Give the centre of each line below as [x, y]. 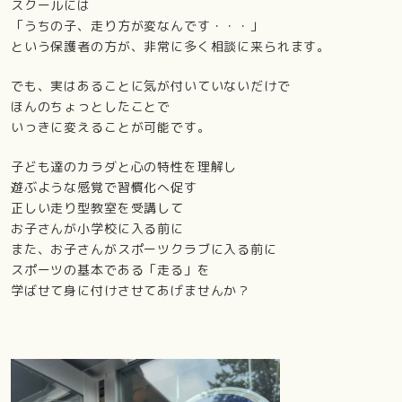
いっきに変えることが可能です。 [110, 127]
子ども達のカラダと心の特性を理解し [124, 166]
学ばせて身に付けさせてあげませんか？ [131, 290]
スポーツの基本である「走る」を [110, 269]
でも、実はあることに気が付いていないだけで [150, 85]
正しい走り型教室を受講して [97, 207]
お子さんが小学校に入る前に [97, 228]
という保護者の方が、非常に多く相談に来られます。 [170, 46]
